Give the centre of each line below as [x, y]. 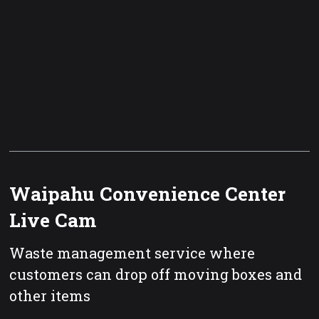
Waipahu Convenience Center [148, 193]
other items [50, 296]
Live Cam [53, 219]
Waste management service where [132, 253]
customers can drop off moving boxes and [156, 274]
